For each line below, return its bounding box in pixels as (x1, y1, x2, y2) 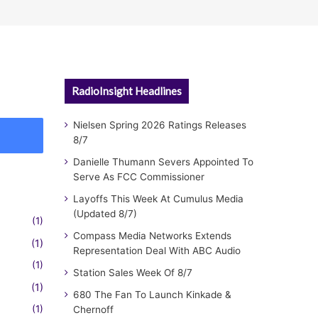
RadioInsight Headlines (72, 84, 182, 98)
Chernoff (73, 304, 114, 316)
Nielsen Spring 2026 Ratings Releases (73, 119, 246, 131)
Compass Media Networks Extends (73, 230, 231, 242)
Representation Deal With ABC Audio (73, 245, 241, 257)
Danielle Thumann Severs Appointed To (73, 156, 253, 168)
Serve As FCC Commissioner (73, 171, 204, 183)
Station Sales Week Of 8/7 (73, 267, 192, 279)
